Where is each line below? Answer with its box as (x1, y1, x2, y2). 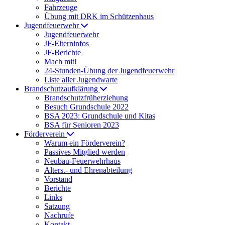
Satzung (44, 202, 70, 210)
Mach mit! (44, 57, 77, 66)
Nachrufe (44, 211, 74, 219)
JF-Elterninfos (44, 39, 89, 48)
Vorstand (44, 175, 72, 183)
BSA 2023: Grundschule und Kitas (44, 111, 155, 120)
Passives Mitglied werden (44, 148, 125, 156)
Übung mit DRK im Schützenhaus (44, 12, 154, 21)
